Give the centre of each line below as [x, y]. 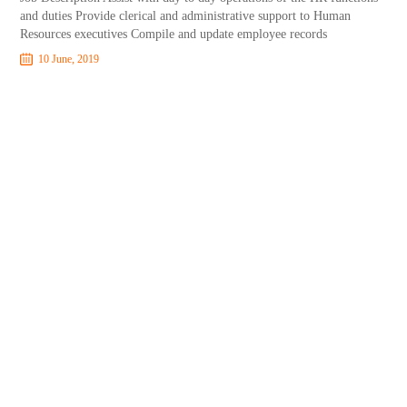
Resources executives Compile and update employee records [174, 34]
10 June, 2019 [69, 59]
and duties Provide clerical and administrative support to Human [186, 16]
